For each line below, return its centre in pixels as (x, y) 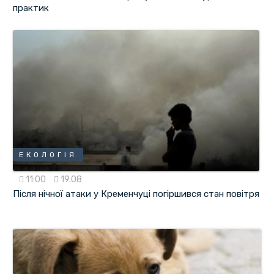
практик (31, 8)
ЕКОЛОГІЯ (48, 155)
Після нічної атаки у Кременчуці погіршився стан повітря (136, 194)
